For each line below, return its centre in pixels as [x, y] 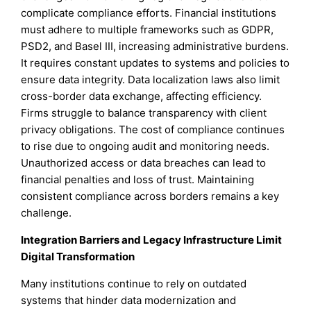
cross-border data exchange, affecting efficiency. [142, 96]
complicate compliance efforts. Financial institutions [149, 13]
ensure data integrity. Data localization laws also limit [151, 80]
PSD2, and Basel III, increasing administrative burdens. [155, 47]
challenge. [47, 213]
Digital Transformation [78, 257]
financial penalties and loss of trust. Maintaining [138, 180]
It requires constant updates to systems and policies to [155, 63]
